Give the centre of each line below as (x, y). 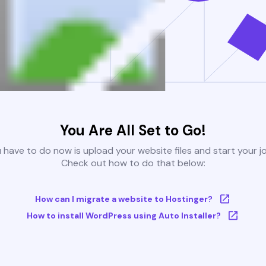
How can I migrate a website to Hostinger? (123, 199)
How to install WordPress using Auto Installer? (123, 216)
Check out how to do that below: (133, 163)
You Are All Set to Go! (133, 131)
